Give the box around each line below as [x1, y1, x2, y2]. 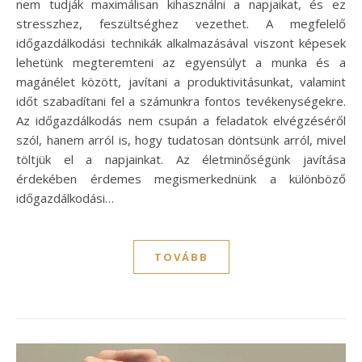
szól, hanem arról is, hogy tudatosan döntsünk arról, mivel [16, 132, 346, 149]
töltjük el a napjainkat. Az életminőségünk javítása [16, 151, 346, 168]
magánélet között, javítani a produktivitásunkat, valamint [16, 74, 346, 90]
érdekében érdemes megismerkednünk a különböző [16, 170, 346, 187]
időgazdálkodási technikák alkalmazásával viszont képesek [16, 35, 346, 52]
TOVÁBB [154, 250, 208, 265]
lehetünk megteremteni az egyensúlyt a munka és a [16, 54, 346, 71]
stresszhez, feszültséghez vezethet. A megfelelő [16, 15, 346, 32]
